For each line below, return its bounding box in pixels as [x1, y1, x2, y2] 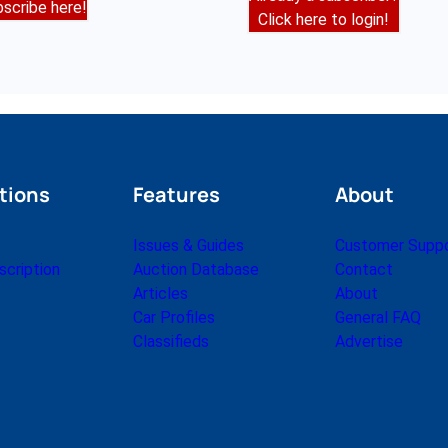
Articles [133, 284, 189, 304]
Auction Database [133, 260, 260, 280]
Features [133, 181, 221, 209]
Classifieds [133, 332, 210, 352]
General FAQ [334, 308, 421, 328]
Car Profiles [133, 308, 216, 328]
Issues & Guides [133, 236, 245, 256]
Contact [334, 260, 393, 280]
